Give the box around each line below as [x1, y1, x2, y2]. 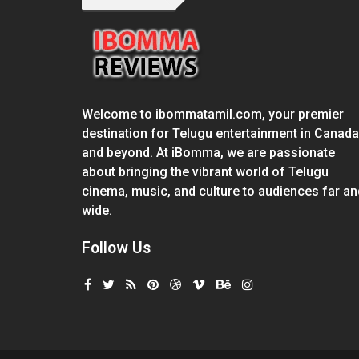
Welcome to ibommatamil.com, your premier [82, 107, 344, 122]
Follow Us [82, 239, 151, 257]
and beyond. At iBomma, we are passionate [82, 145, 335, 160]
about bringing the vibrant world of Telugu [82, 164, 329, 179]
